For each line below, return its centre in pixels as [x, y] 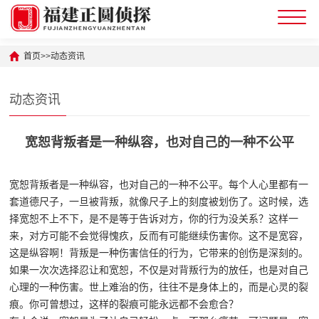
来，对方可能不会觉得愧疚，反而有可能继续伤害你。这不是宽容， [159, 236]
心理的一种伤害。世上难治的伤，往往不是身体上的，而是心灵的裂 [159, 287]
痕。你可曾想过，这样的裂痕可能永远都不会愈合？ [124, 304]
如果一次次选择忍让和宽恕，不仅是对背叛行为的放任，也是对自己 [159, 270]
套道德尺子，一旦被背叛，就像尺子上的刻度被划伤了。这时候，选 [159, 202]
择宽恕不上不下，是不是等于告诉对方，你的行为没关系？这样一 [154, 219]
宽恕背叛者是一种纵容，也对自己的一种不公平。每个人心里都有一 [159, 184]
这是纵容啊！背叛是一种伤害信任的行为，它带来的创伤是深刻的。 [159, 253]
